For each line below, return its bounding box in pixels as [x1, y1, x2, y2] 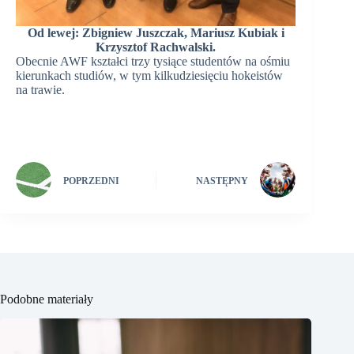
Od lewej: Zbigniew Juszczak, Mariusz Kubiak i [27, 26, 284, 40]
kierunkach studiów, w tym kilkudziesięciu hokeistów [16, 69, 283, 83]
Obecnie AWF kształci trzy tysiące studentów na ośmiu [16, 55, 290, 69]
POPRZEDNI [63, 175, 119, 186]
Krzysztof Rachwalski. [96, 40, 217, 55]
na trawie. [16, 83, 65, 97]
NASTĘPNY [196, 175, 249, 186]
